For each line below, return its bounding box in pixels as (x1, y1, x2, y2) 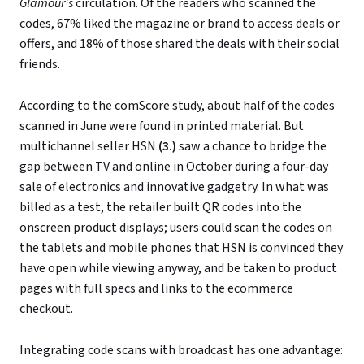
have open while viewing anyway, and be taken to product (19, 259, 337, 278)
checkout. (19, 300, 73, 318)
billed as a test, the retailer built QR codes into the (19, 198, 301, 217)
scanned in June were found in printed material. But (19, 117, 304, 136)
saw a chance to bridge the (176, 137, 327, 156)
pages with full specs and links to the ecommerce (19, 279, 293, 298)
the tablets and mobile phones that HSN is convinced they (19, 239, 343, 258)
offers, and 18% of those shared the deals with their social (19, 35, 340, 54)
